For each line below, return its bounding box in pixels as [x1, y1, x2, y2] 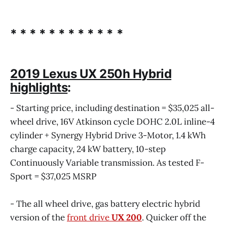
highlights [10, 80, 68, 95]
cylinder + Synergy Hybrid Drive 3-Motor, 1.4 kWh [10, 129, 206, 141]
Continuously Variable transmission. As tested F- [10, 157, 204, 168]
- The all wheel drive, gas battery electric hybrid [10, 198, 200, 209]
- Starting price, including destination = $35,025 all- [10, 102, 214, 113]
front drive [67, 211, 111, 223]
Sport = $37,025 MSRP [10, 170, 96, 182]
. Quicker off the [142, 211, 206, 223]
